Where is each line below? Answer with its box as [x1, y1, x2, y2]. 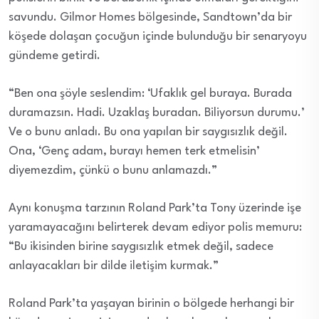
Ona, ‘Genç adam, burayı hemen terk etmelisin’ [9, 145, 260, 158]
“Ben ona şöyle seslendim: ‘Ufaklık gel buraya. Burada [9, 88, 292, 100]
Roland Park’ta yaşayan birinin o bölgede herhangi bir [9, 298, 294, 310]
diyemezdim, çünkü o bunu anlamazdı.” [9, 164, 217, 177]
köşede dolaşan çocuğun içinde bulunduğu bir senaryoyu [9, 31, 307, 43]
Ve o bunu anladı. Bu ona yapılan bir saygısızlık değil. [9, 126, 288, 139]
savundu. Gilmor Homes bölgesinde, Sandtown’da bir [9, 11, 292, 24]
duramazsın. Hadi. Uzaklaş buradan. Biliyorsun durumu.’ [9, 107, 305, 120]
